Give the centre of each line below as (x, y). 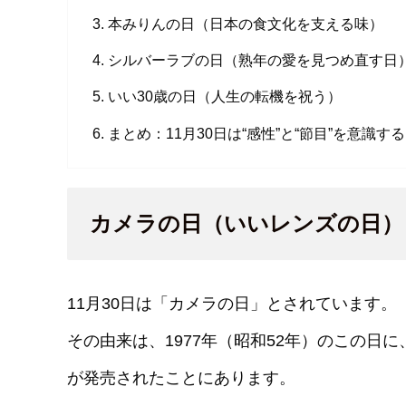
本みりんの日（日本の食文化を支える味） (246, 23)
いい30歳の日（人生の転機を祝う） (225, 97)
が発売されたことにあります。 (181, 378)
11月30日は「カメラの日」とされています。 (232, 304)
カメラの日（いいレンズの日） (246, 224)
